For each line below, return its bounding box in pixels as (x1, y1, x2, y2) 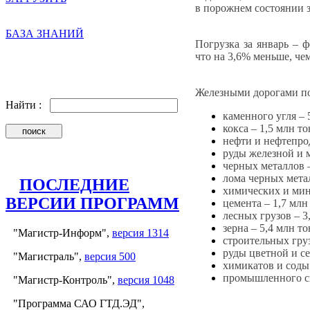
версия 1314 (112, 226, 169, 239)
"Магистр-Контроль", (13, 273, 118, 286)
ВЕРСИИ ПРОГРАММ (6, 194, 179, 212)
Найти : (6, 99, 50, 111)
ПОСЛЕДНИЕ (19, 175, 129, 194)
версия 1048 (118, 273, 174, 286)
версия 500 (84, 250, 136, 262)
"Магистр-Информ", (13, 226, 112, 239)
